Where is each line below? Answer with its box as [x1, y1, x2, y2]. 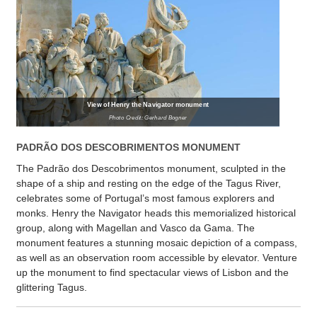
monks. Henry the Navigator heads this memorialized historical [16, 207, 296, 219]
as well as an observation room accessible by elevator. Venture [16, 251, 297, 263]
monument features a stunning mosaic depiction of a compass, [16, 236, 297, 248]
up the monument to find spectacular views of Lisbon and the [16, 266, 289, 278]
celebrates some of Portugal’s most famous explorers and [16, 192, 275, 204]
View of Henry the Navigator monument [86, 100, 209, 108]
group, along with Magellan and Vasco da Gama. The [16, 221, 255, 234]
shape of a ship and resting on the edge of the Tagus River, [16, 177, 281, 189]
